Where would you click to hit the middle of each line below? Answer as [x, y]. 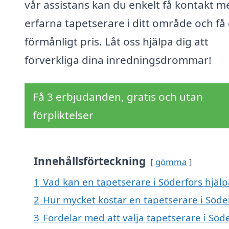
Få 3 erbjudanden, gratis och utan [118, 97]
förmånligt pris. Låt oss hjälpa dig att [117, 42]
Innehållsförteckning [90, 161]
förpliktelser [63, 115]
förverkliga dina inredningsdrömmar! [118, 60]
